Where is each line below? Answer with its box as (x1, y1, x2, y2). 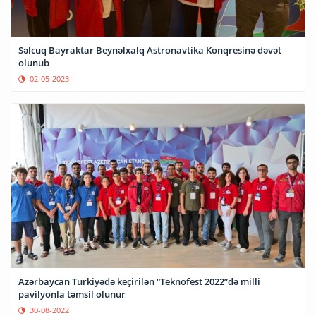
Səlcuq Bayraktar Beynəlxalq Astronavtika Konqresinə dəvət (18, 44, 281, 57)
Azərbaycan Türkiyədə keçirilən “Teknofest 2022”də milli (18, 274, 260, 288)
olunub (18, 56, 49, 70)
